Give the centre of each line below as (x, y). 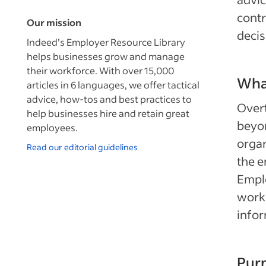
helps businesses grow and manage (106, 56)
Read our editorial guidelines (82, 147)
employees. (52, 127)
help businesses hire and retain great (108, 113)
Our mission (54, 22)
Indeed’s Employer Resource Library (106, 42)
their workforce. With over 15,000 (100, 70)
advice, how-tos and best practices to (109, 99)
